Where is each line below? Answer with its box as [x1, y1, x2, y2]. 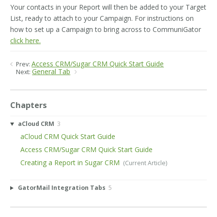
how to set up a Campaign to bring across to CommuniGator [10, 24, 201, 34]
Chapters [10, 99, 47, 110]
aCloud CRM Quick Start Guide [20, 132, 116, 141]
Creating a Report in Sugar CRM [20, 157, 120, 167]
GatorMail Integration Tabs [17, 184, 106, 192]
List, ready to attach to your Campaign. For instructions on [10, 13, 194, 23]
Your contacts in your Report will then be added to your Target [10, 2, 206, 12]
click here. [10, 35, 41, 45]
